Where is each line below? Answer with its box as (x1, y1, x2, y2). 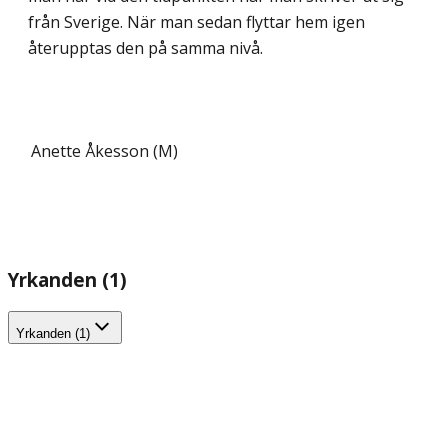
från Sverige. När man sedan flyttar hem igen (28, 10, 365, 33)
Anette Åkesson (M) (31, 139, 178, 162)
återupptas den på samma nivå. (28, 36, 263, 59)
